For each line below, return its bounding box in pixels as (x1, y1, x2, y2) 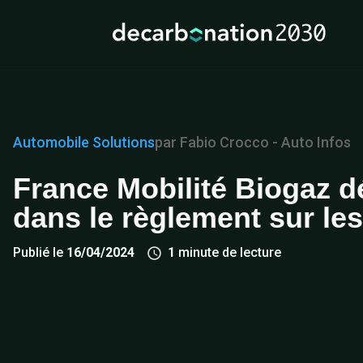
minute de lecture (178, 244, 281, 260)
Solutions (92, 133, 155, 151)
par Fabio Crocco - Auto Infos (155, 133, 351, 151)
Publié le (13, 244, 66, 260)
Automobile (13, 133, 89, 151)
